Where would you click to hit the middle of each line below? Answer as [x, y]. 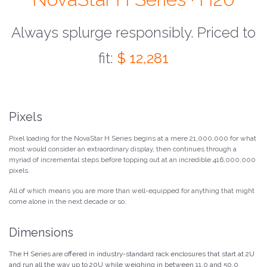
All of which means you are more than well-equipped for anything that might [132, 191]
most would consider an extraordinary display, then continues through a [123, 149]
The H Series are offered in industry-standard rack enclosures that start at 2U [132, 254]
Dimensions [41, 232]
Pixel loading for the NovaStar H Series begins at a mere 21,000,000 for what [133, 138]
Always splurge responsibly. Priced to [133, 32]
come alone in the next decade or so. [68, 201]
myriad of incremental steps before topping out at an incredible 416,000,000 [132, 160]
